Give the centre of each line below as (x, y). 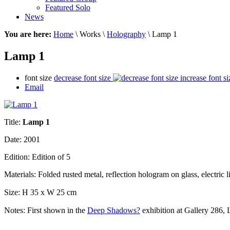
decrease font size (82, 78)
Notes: (16, 210)
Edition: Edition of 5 (37, 157)
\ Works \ (90, 34)
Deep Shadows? (114, 210)
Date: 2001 (22, 139)
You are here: (29, 34)
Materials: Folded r (35, 174)
